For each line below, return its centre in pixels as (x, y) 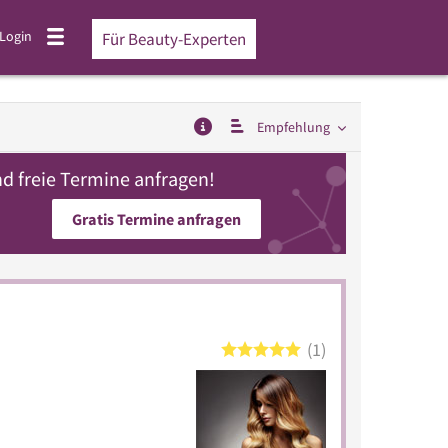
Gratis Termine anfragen (156, 219)
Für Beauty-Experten (174, 39)
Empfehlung (293, 127)
